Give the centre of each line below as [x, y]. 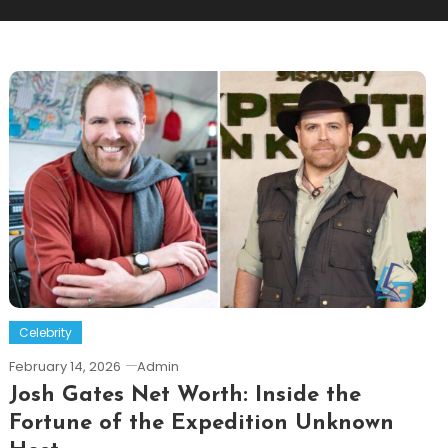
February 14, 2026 [64, 366]
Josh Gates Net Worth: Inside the [184, 395]
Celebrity [45, 332]
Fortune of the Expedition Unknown [201, 423]
